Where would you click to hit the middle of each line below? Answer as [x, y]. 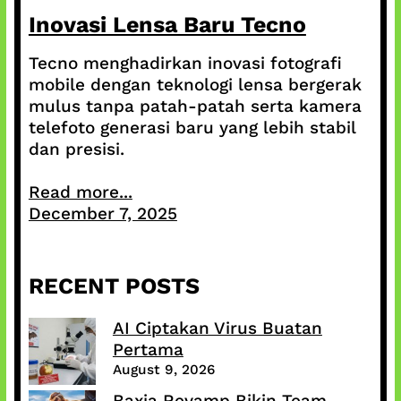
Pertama [148, 350]
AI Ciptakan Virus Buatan [217, 328]
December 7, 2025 [102, 214]
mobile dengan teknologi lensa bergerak [195, 85]
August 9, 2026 [163, 370]
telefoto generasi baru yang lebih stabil [192, 128]
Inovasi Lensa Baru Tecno [167, 25]
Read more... [80, 192]
